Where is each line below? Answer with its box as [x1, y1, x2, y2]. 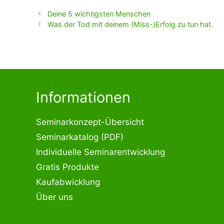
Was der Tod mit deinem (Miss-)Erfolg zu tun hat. [47, 19, 213, 28]
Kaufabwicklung [36, 176, 100, 187]
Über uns [36, 191, 73, 202]
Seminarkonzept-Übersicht [36, 116, 144, 127]
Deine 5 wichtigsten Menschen [47, 9, 151, 18]
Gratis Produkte [36, 161, 99, 172]
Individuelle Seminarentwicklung [36, 146, 165, 157]
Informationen [36, 88, 130, 106]
